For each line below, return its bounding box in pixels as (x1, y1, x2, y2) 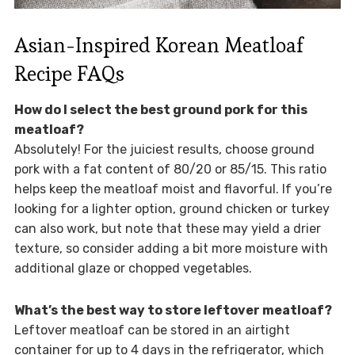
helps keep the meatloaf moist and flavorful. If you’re (13, 181, 332, 197)
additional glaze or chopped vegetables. (13, 260, 252, 276)
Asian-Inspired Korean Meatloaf (13, 31, 303, 59)
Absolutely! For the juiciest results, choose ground (13, 141, 315, 157)
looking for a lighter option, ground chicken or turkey (13, 200, 330, 216)
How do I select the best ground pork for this (13, 101, 307, 117)
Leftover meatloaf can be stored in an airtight (13, 322, 290, 338)
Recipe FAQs (13, 59, 124, 87)
